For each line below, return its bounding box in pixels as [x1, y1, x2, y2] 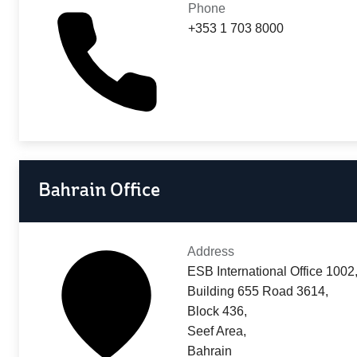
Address [187, 245, 235, 259]
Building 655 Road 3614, [187, 284, 329, 299]
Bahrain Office [38, 182, 160, 202]
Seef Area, [187, 324, 247, 339]
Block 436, [187, 304, 248, 319]
